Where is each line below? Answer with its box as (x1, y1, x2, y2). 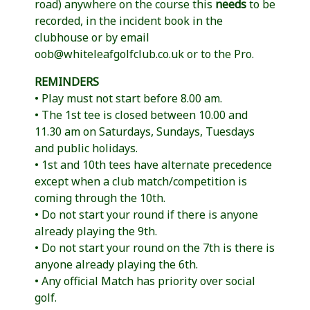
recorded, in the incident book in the (35, 12, 223, 28)
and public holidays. (35, 140, 138, 156)
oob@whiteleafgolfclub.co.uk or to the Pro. (35, 46, 254, 62)
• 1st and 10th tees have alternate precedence (35, 156, 272, 172)
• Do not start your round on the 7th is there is (35, 239, 275, 255)
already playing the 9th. (35, 223, 157, 239)
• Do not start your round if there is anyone (35, 206, 258, 222)
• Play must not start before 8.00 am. (35, 90, 222, 106)
